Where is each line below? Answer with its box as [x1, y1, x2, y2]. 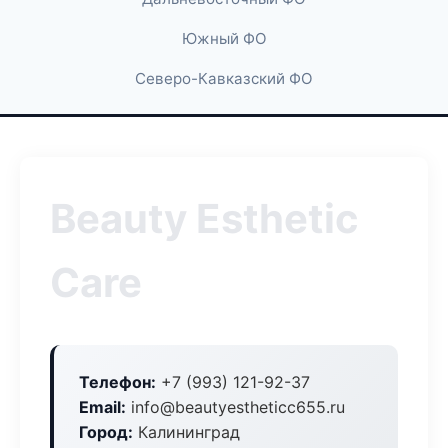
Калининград [133, 422, 240, 442]
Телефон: [79, 372, 156, 392]
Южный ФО [181, 29, 267, 48]
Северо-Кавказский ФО [135, 69, 313, 88]
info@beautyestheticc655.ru [126, 397, 345, 417]
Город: [79, 422, 133, 442]
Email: [79, 397, 126, 417]
